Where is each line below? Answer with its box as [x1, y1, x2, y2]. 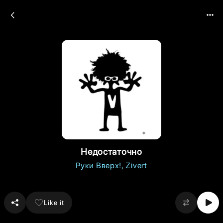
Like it [44, 198, 64, 207]
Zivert [125, 161, 147, 170]
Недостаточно [81, 146, 142, 157]
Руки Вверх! [76, 161, 122, 170]
